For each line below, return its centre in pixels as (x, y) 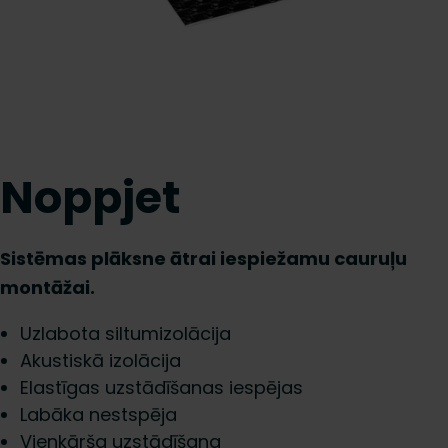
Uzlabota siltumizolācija (125, 333)
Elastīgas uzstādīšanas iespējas (161, 387)
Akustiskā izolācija (100, 360)
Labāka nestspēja (98, 414)
